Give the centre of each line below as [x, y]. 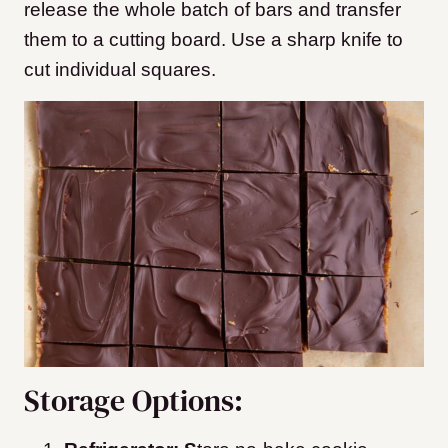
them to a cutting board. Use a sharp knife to [213, 39]
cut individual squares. [120, 69]
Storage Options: [133, 401]
